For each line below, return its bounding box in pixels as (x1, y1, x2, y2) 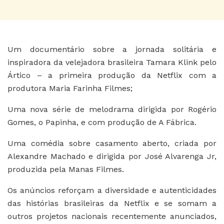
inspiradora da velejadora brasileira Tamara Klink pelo (7, 57, 216, 67)
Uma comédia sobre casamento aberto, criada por (7, 138, 216, 148)
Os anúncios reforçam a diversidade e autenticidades (7, 185, 216, 195)
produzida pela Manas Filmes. (7, 164, 124, 174)
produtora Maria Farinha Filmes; (7, 83, 132, 93)
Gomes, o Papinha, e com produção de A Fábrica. (7, 117, 196, 127)
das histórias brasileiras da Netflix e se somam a (7, 198, 216, 208)
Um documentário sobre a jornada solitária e (7, 44, 216, 54)
